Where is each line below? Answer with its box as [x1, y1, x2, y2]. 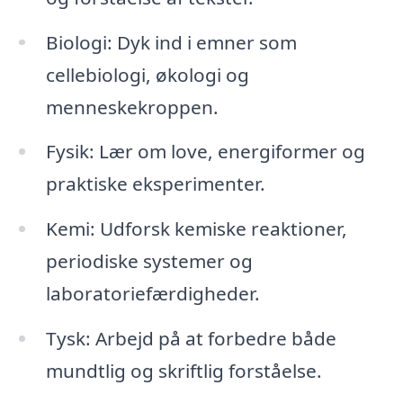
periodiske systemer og [45, 248, 253, 274]
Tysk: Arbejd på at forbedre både [45, 326, 336, 352]
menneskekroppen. [45, 94, 219, 120]
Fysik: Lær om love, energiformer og [45, 139, 365, 165]
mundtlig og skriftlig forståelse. [45, 358, 322, 384]
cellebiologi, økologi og [45, 61, 249, 87]
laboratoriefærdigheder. [45, 281, 260, 307]
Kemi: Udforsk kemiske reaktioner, [45, 216, 347, 242]
